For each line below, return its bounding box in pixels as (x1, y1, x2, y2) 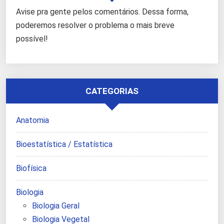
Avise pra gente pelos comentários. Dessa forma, (16, 7, 188, 17)
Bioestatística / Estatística (16, 139, 112, 149)
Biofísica (16, 163, 46, 173)
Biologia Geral (32, 201, 79, 211)
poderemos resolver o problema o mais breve (16, 20, 174, 30)
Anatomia (16, 115, 49, 125)
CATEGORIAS (85, 86, 138, 96)
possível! (16, 34, 48, 44)
